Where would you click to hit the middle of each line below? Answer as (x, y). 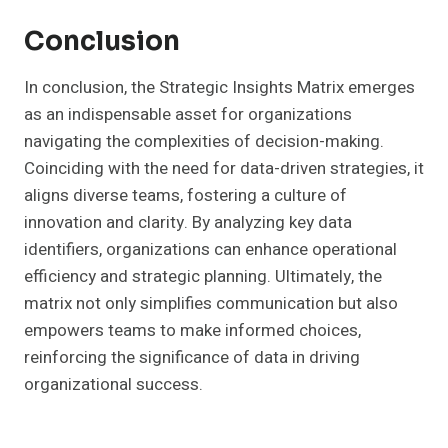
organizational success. (113, 385)
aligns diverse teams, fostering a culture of (185, 196)
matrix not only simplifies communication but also (211, 304)
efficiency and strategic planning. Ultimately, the (203, 277)
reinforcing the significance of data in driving (192, 358)
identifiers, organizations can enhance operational (210, 250)
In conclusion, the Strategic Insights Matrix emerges (219, 88)
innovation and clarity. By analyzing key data (188, 223)
